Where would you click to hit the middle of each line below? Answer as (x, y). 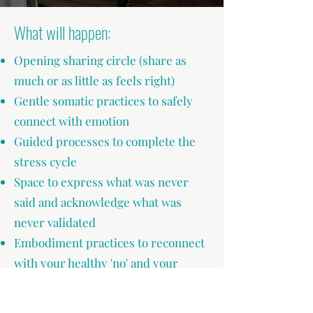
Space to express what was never (101, 182)
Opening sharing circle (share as (100, 60)
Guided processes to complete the (105, 141)
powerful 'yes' (51, 283)
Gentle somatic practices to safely (103, 101)
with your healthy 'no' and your (96, 263)
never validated (55, 222)
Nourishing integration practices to (108, 303)
